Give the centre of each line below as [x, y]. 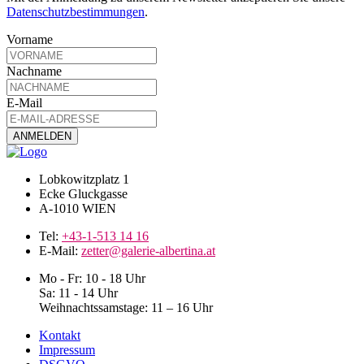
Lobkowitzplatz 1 [84, 180]
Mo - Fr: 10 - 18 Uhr [92, 279]
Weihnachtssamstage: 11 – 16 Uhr [126, 308]
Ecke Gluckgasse [83, 194]
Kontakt [60, 336]
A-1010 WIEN [78, 209]
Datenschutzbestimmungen [76, 12]
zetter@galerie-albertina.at [148, 251]
